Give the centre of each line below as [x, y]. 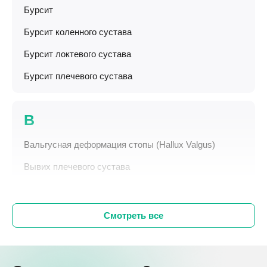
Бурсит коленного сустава [78, 32]
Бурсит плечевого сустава [78, 76]
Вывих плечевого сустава [77, 167]
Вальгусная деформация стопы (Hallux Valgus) [119, 145]
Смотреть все [133, 215]
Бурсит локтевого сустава [77, 54]
